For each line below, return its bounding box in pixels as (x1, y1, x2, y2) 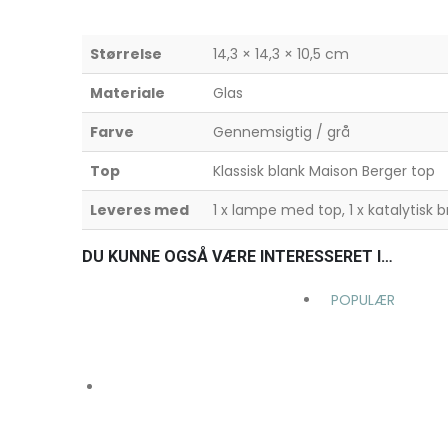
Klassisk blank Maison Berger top (213, 161, 435, 182)
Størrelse (90, 44, 162, 65)
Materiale (90, 83, 165, 104)
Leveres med (90, 200, 189, 221)
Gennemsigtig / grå (213, 122, 350, 143)
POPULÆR (331, 290, 395, 311)
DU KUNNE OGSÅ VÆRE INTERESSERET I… (82, 247, 393, 267)
